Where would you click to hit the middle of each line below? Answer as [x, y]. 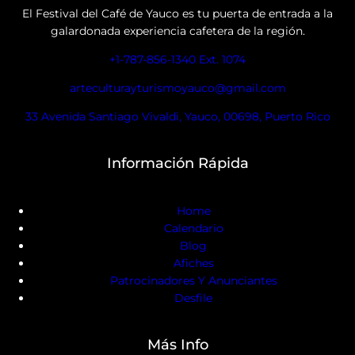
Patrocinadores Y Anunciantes [193, 281]
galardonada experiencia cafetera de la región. [177, 31]
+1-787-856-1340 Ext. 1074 [177, 60]
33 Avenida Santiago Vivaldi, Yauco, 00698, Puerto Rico [177, 117]
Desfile [193, 298]
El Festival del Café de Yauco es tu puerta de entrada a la [177, 14]
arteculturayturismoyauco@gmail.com [177, 88]
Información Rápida [177, 164]
